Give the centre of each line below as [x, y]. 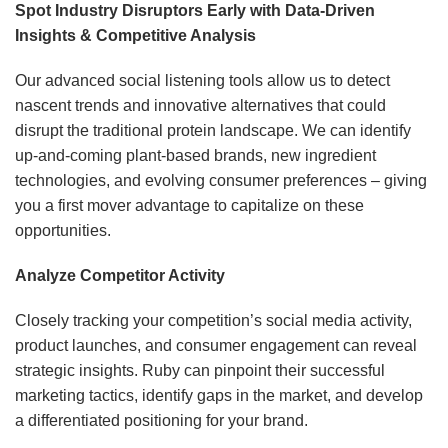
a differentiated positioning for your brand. [161, 421]
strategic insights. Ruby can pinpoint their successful [200, 371]
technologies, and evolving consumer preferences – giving [221, 181]
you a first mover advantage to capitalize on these [189, 206]
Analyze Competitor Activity [120, 276]
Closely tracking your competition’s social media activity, [213, 321]
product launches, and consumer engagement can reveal [216, 346]
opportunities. [63, 231]
